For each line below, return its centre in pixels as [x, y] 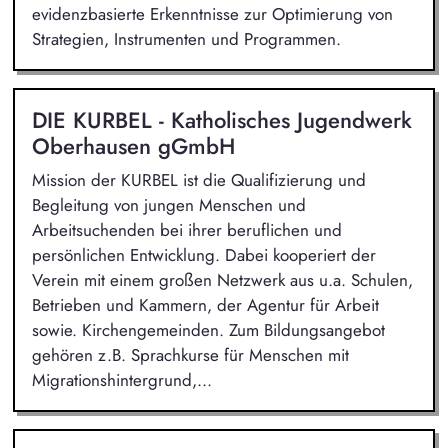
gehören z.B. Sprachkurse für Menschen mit [190, 354]
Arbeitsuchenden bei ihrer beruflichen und [186, 229]
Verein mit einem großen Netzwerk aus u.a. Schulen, [222, 279]
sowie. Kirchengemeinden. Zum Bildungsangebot [208, 329]
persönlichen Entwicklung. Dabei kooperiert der [203, 254]
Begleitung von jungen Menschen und [168, 204]
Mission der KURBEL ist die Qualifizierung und [198, 179]
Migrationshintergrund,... [121, 379]
